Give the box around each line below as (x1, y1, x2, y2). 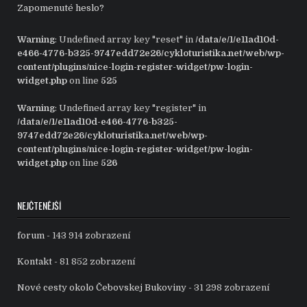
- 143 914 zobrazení (45, 230, 131, 241)
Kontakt (17, 256, 53, 267)
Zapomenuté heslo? (17, 3, 105, 14)
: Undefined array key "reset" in (55, 34, 196, 45)
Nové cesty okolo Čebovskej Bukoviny (17, 282, 187, 293)
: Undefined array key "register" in (55, 103, 207, 114)
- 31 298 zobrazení (186, 282, 270, 293)
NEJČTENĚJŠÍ (17, 198, 62, 213)
